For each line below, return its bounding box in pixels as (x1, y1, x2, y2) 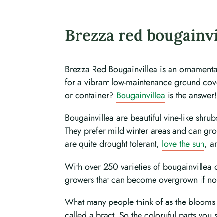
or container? (65, 89, 117, 102)
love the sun (162, 138, 205, 151)
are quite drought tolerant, (65, 138, 162, 151)
